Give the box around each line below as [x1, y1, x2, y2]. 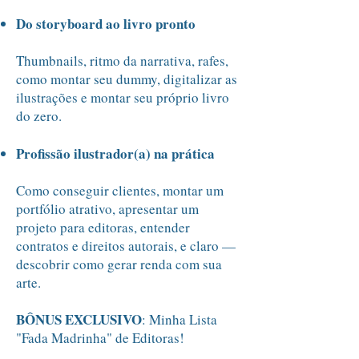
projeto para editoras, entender [16, 218, 190, 236]
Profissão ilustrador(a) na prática [16, 143, 215, 163]
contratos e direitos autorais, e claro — [16, 236, 236, 255]
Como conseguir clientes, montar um [16, 181, 224, 200]
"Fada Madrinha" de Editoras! [16, 329, 184, 347]
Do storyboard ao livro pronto [16, 14, 196, 34]
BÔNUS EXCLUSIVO [16, 309, 142, 329]
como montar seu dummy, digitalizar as [16, 70, 237, 88]
